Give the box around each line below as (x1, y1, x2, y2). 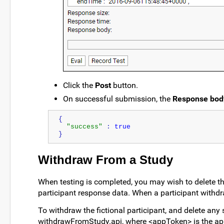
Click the (63, 80, 95, 90)
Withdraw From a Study (38, 152, 173, 166)
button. (111, 80, 138, 90)
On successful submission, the (63, 94, 172, 104)
